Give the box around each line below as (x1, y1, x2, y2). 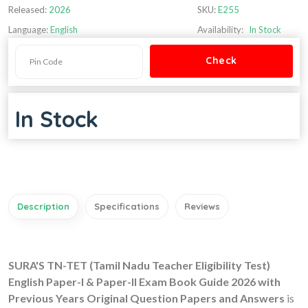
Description (17, 200, 69, 212)
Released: (8, 3, 47, 15)
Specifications (94, 200, 159, 212)
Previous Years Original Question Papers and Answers (8, 291, 285, 305)
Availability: (197, 23, 243, 35)
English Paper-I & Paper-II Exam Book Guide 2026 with (8, 274, 280, 288)
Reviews (184, 200, 220, 212)
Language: (8, 23, 50, 35)
